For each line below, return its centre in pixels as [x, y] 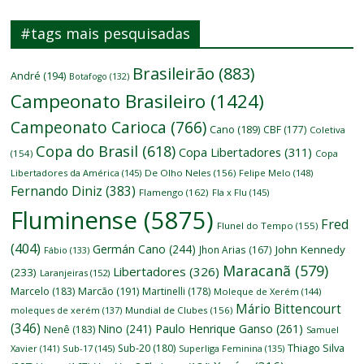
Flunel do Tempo [256, 226]
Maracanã [257, 271]
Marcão [96, 292]
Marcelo [30, 292]
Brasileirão [174, 74]
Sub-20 [134, 349]
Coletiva [328, 130]
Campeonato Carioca [89, 128]
